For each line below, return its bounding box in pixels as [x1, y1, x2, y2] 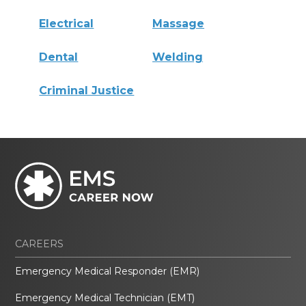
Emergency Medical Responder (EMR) [15, 264, 200, 277]
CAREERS [15, 237, 64, 250]
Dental [39, 50, 79, 64]
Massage [152, 16, 205, 30]
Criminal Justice [39, 83, 135, 97]
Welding [152, 50, 204, 64]
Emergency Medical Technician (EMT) [15, 291, 195, 304]
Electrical [39, 16, 94, 30]
